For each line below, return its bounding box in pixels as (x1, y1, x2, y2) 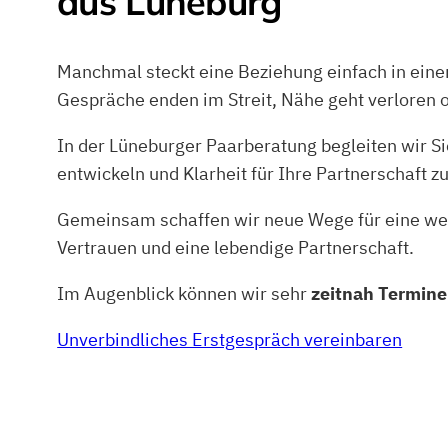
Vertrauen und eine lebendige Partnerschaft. (57, 236, 415, 260)
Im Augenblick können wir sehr (57, 282, 312, 306)
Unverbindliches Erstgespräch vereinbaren (57, 328, 403, 352)
